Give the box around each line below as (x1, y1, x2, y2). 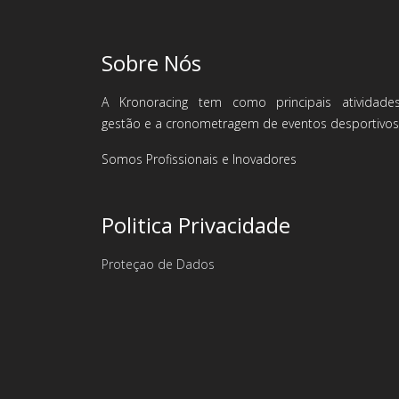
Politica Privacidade (102, 210, 290, 240)
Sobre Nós (102, 48, 201, 77)
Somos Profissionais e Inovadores (102, 151, 297, 167)
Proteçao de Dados (102, 256, 215, 273)
